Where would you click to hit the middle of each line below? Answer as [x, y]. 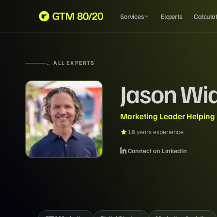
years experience [159, 132]
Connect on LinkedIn [157, 150]
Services [132, 16]
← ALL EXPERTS [70, 63]
